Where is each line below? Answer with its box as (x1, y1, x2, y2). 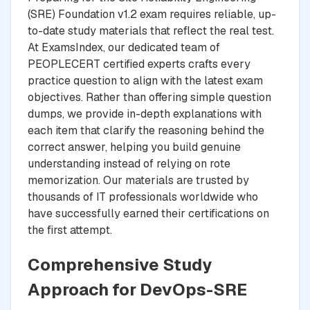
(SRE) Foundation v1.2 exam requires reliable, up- (28, 6, 276, 21)
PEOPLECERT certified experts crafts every (28, 56, 250, 71)
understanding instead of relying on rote (28, 156, 230, 171)
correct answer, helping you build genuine (28, 139, 241, 154)
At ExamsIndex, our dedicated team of (28, 39, 220, 55)
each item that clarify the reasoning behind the (28, 122, 264, 138)
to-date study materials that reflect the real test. (28, 23, 274, 38)
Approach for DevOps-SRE (28, 278, 247, 300)
